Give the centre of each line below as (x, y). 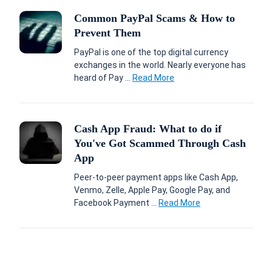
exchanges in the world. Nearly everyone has (160, 65)
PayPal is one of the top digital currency (151, 52)
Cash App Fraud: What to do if (148, 129)
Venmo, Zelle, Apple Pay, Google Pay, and (152, 190)
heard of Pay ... (103, 78)
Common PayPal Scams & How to (155, 18)
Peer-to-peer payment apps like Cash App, (156, 177)
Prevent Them (107, 33)
